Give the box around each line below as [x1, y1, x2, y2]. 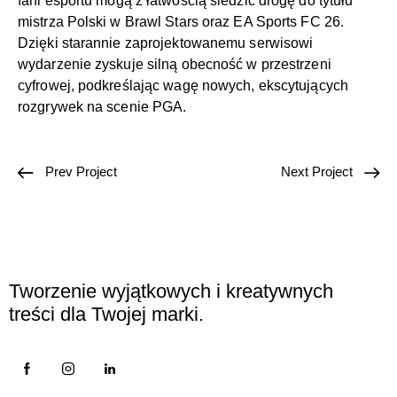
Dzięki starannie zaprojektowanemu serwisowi [18, 35, 314, 51]
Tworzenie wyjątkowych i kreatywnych [9, 280, 333, 303]
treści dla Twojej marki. [9, 303, 204, 326]
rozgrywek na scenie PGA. [18, 98, 187, 114]
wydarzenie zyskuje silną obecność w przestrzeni [18, 56, 331, 72]
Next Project [281, 164, 353, 180]
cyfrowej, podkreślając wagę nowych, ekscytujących [18, 77, 348, 93]
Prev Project [45, 164, 117, 180]
